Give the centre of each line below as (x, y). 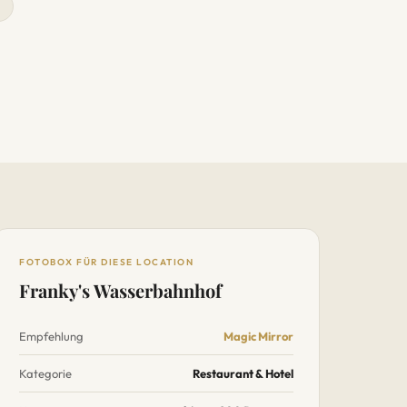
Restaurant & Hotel (243, 373)
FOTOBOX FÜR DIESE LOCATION (106, 262)
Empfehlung (51, 336)
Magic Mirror (258, 336)
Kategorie (45, 373)
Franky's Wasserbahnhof (120, 290)
